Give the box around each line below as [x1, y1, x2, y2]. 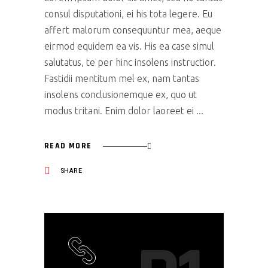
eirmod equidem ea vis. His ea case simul [44, 40, 214, 51]
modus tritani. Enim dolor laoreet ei [44, 105, 196, 116]
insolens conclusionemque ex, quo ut [44, 89, 197, 100]
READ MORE [44, 141, 92, 152]
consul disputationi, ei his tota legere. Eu [44, 8, 212, 19]
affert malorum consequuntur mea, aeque [44, 24, 221, 35]
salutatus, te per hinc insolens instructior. [44, 56, 216, 68]
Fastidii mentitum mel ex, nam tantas [44, 72, 199, 84]
